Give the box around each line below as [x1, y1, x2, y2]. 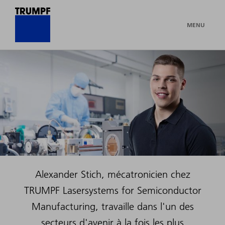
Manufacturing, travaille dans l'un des [31, 200, 194, 212]
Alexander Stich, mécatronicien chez [35, 168, 190, 180]
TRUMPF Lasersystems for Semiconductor [24, 184, 201, 196]
